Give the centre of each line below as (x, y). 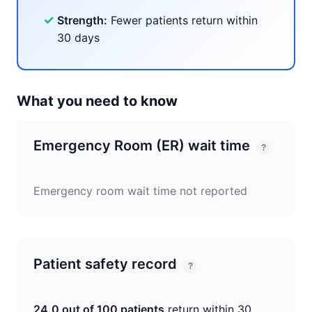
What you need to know (97, 101)
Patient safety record (107, 264)
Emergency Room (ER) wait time (143, 146)
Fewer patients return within (182, 20)
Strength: (82, 20)
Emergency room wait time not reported (140, 191)
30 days (78, 38)
